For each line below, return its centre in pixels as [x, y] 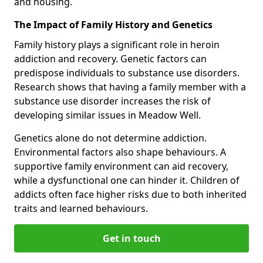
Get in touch [131, 238]
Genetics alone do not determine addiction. [110, 138]
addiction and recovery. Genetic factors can [110, 58]
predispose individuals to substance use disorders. [127, 73]
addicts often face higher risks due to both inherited [130, 194]
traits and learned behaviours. [81, 208]
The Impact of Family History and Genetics [113, 24]
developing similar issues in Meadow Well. [107, 115]
